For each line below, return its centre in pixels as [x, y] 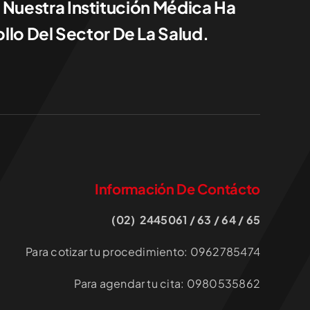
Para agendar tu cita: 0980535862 [167, 283]
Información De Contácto [177, 188]
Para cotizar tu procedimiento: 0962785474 [143, 251]
